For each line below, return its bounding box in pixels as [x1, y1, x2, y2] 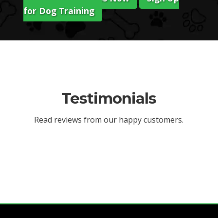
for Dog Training [23, 4, 94, 17]
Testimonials [61, 89, 157, 108]
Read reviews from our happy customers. [34, 114, 184, 125]
